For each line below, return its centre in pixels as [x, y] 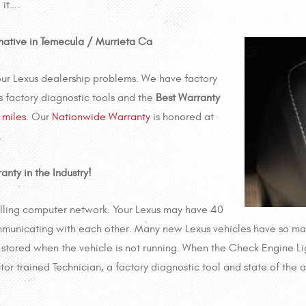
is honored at [182, 117]
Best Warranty [188, 98]
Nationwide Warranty [101, 117]
